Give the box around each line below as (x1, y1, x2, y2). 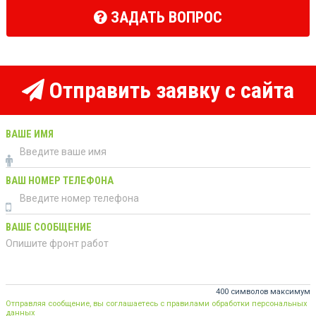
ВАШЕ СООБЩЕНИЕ (6, 221, 92, 234)
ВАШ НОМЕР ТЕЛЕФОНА (6, 175, 114, 188)
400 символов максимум (216, 287, 310, 297)
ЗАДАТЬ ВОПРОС (107, 8, 222, 26)
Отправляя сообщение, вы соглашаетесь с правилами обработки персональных (6, 299, 308, 309)
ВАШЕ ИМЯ (6, 128, 54, 141)
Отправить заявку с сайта (44, 77, 294, 104)
